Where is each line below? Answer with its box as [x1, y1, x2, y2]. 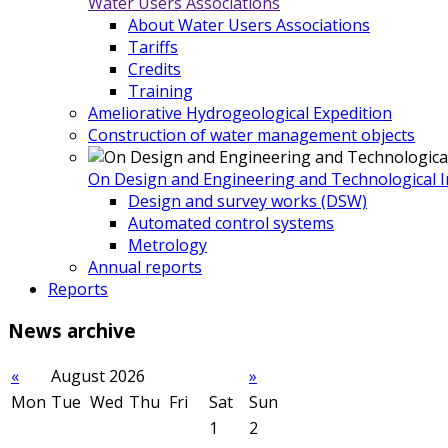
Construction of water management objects [88, 123, 415, 146]
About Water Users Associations [128, 13, 370, 36]
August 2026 [51, 365, 145, 388]
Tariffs [128, 35, 178, 58]
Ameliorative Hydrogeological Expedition [88, 101, 392, 124]
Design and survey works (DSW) [128, 189, 367, 212]
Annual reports [88, 255, 202, 278]
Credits [128, 57, 181, 80]
